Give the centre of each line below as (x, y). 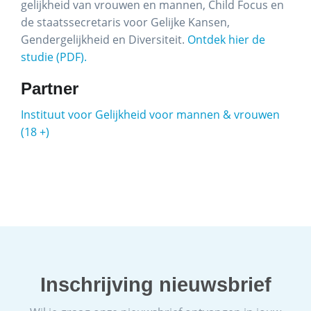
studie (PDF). (54, 57)
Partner (50, 89)
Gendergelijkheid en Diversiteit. (104, 40)
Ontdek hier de (226, 40)
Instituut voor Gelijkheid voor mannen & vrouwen (150, 115)
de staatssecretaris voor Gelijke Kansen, (125, 22)
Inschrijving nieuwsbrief (155, 285)
